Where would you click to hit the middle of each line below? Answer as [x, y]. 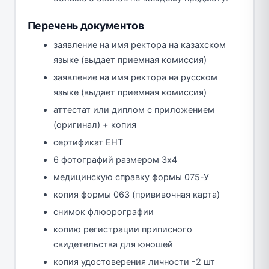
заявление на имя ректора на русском [135, 77]
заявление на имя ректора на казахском [140, 45]
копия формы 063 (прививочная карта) [137, 194]
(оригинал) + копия [95, 125]
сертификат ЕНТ [88, 142]
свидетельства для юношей [113, 244]
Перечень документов [86, 25]
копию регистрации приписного [123, 229]
